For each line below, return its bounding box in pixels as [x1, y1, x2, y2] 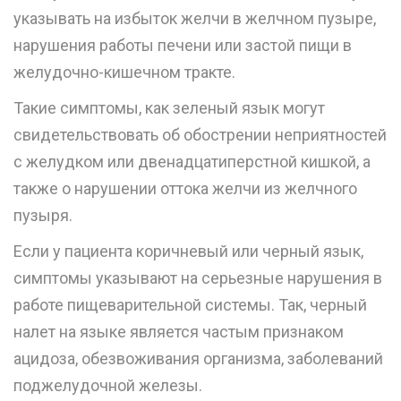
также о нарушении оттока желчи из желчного [13, 179, 357, 199]
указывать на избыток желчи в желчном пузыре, [13, 9, 376, 29]
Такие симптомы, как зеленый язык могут [13, 98, 325, 118]
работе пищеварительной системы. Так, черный [13, 295, 367, 315]
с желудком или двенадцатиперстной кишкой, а [13, 152, 371, 172]
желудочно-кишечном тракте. [13, 63, 235, 82]
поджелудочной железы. [13, 376, 202, 396]
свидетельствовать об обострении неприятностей [13, 125, 387, 145]
